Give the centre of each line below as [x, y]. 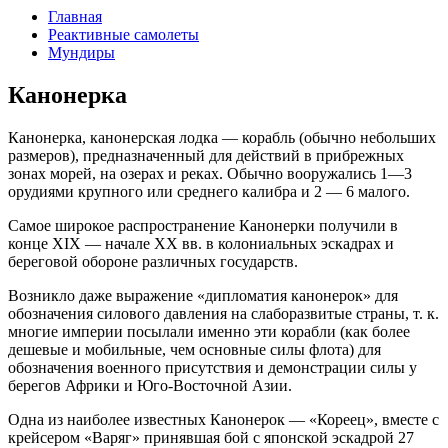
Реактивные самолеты [123, 34]
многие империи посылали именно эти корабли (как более [209, 331]
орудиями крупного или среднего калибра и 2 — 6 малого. [209, 191]
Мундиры [81, 52]
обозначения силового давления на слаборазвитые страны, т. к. [223, 313]
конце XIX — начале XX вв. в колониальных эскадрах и [201, 243]
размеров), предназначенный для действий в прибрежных [206, 155]
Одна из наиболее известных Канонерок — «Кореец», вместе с [223, 419]
